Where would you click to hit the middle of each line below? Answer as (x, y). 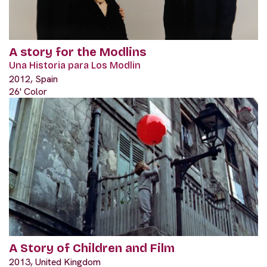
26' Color (28, 91)
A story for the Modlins (77, 52)
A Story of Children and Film (92, 248)
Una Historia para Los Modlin (75, 65)
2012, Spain (33, 79)
